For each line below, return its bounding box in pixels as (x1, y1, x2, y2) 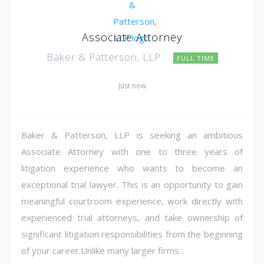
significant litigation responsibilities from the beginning (21, 227, 243, 240)
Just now (118, 80, 146, 91)
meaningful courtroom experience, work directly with (21, 194, 243, 207)
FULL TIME (176, 53, 214, 62)
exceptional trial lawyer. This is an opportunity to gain (21, 178, 243, 190)
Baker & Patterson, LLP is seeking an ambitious (21, 128, 243, 141)
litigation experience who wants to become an (21, 161, 243, 174)
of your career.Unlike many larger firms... (21, 244, 184, 256)
